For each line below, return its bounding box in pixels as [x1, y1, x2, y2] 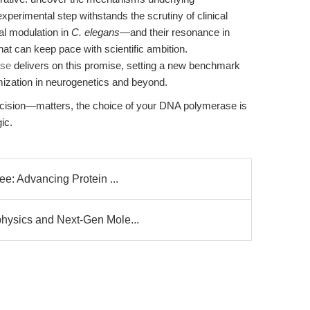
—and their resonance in [120, 26, 230, 38]
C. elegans [71, 26, 120, 38]
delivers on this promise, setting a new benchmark [11, 60, 240, 71]
